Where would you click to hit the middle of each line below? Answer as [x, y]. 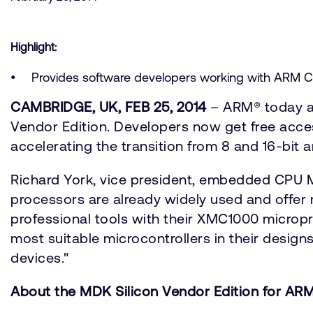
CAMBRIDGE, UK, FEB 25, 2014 [109, 107]
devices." [40, 257]
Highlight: [34, 47]
